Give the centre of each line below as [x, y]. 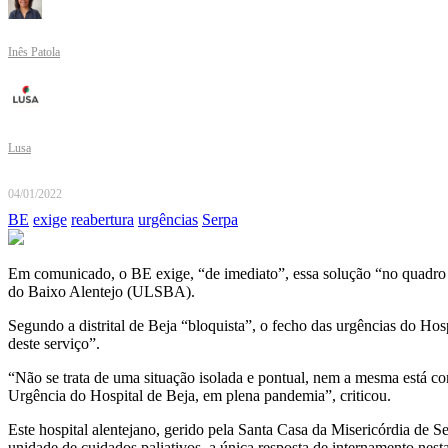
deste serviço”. [54, 344]
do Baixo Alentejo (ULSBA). [101, 292]
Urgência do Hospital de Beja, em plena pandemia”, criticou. [199, 396]
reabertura [102, 220]
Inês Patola [34, 52]
